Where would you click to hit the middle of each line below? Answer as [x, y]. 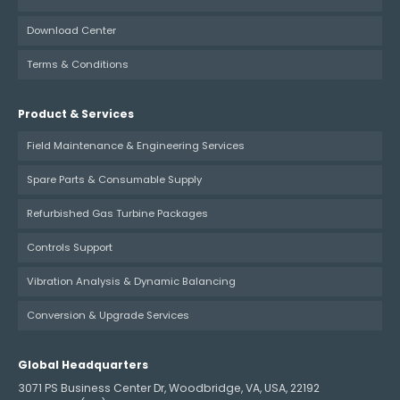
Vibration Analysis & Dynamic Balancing [131, 281]
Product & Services [76, 113]
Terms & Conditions [78, 64]
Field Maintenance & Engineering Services [136, 145]
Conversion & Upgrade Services [108, 315]
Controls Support [70, 247]
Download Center [71, 30]
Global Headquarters [83, 364]
